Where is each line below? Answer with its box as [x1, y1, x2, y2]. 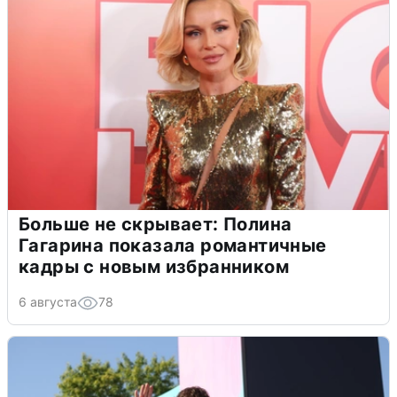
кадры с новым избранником [19, 256, 289, 278]
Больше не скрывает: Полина [19, 214, 292, 236]
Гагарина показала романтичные [19, 235, 327, 257]
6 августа [19, 294, 77, 310]
